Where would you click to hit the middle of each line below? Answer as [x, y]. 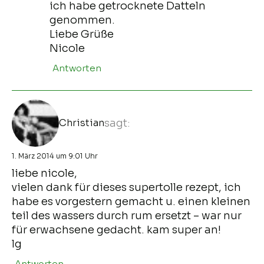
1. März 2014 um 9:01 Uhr [55, 156]
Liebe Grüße [82, 34]
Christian [82, 123]
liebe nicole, [44, 173]
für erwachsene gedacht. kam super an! [116, 230]
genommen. [82, 20]
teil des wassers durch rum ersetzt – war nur [127, 215]
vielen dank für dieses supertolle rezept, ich [126, 187]
